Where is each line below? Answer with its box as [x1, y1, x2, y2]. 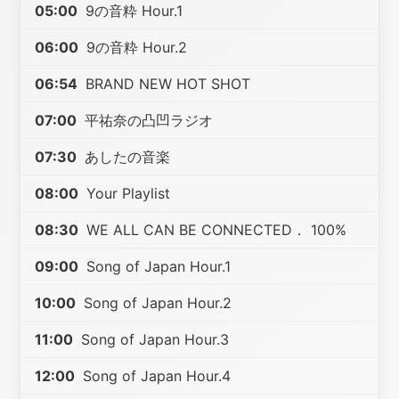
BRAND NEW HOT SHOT [81, 75, 251, 93]
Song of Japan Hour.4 [78, 367, 232, 385]
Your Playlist [82, 184, 171, 202]
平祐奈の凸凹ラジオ [80, 111, 214, 129]
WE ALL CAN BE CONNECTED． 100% [82, 221, 347, 239]
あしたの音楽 [80, 148, 171, 166]
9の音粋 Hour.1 [81, 2, 183, 20]
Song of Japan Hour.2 [79, 294, 232, 312]
